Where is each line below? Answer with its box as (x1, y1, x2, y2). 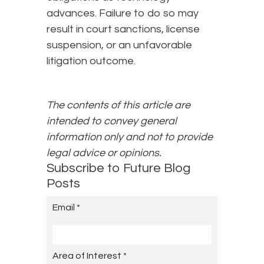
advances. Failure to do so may (47, 8, 199, 19)
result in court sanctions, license (47, 24, 200, 35)
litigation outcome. (47, 55, 136, 67)
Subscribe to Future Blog (47, 161, 190, 176)
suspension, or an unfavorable (47, 39, 192, 51)
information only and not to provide (47, 131, 213, 143)
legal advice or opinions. (47, 147, 161, 159)
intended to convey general (47, 115, 177, 127)
